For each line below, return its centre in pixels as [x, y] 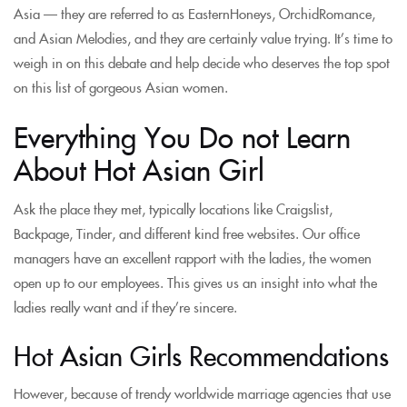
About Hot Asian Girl [139, 169]
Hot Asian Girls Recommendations [201, 354]
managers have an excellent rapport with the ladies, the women [193, 257]
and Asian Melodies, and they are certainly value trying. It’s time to [203, 38]
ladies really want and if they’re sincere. [125, 306]
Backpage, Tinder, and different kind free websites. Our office [187, 233]
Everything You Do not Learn [182, 136]
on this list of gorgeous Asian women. [121, 87]
